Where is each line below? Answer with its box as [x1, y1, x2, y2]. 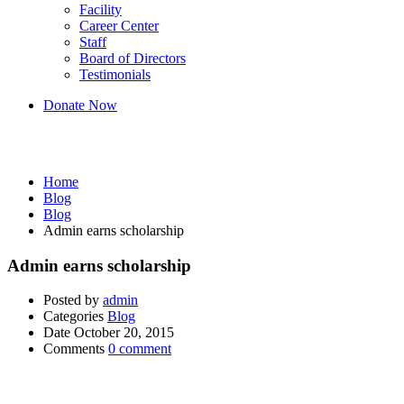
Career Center [79, 18, 159, 33]
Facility [79, 2, 122, 17]
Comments [43, 341, 105, 357]
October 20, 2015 [74, 325, 174, 341]
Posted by [43, 292, 99, 308]
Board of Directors [79, 50, 186, 66]
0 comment [108, 341, 171, 357]
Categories [43, 308, 104, 325]
